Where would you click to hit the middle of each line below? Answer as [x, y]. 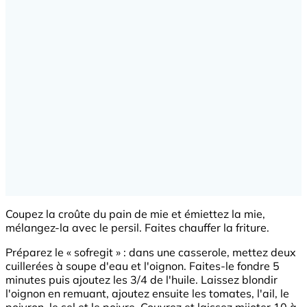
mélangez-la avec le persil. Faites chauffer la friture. [137, 228]
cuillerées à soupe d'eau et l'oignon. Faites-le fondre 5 [143, 266]
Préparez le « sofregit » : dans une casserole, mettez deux [151, 253]
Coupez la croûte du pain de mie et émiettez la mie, [135, 214]
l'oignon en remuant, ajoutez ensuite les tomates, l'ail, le [147, 294]
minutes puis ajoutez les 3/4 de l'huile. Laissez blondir [142, 280]
